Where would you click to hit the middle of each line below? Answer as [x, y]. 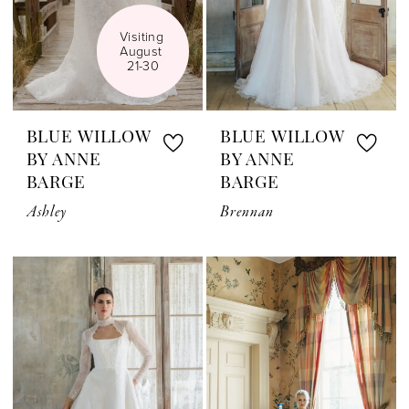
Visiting [142, 37]
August [141, 51]
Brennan [247, 213]
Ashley [47, 213]
